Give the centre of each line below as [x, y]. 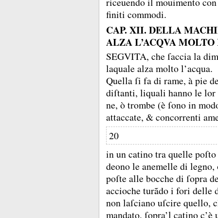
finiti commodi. [136, 14]
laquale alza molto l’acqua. [159, 68]
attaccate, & [131, 117]
